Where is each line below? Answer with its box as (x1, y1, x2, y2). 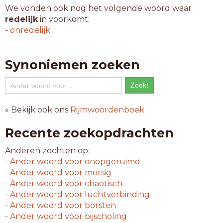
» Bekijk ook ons (5, 105, 70, 114)
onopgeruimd (83, 157, 140, 166)
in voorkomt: (38, 14, 90, 24)
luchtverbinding (83, 190, 150, 199)
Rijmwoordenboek (70, 105, 144, 114)
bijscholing (83, 212, 127, 221)
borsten (83, 201, 116, 210)
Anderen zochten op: (5, 146, 90, 155)
